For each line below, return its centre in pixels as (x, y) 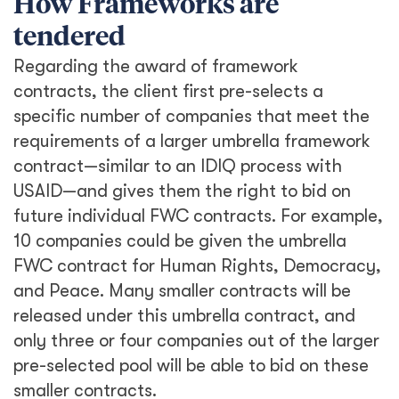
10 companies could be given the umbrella (180, 241)
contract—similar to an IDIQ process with (178, 166)
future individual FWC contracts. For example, (198, 216)
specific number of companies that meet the (191, 116)
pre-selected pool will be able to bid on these (191, 366)
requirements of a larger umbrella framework (192, 141)
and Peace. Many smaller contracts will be (182, 291)
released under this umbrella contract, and (184, 316)
